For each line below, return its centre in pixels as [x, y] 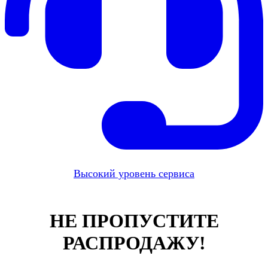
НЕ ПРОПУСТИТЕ [134, 220]
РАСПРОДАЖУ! [134, 243]
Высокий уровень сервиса [134, 173]
